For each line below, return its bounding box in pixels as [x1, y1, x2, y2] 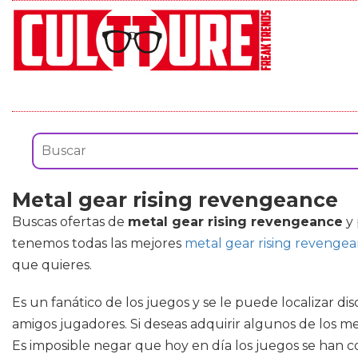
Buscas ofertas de [12, 214, 128, 229]
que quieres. [12, 257, 92, 272]
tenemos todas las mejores [12, 236, 185, 251]
